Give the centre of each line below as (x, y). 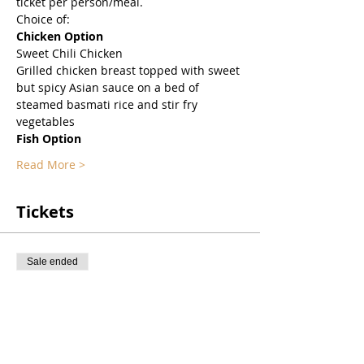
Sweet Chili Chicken (69, 53)
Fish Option (49, 138)
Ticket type (45, 288)
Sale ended (52, 261)
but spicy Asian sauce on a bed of (109, 87)
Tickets (45, 211)
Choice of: (43, 19)
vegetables (45, 121)
